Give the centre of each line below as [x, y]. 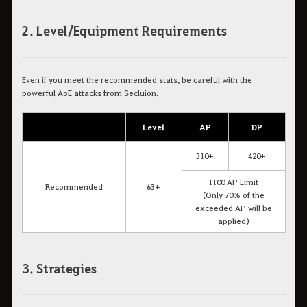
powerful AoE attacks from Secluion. [90, 92]
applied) [233, 220]
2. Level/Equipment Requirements [124, 31]
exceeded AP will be [233, 207]
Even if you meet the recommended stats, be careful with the [137, 79]
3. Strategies [59, 268]
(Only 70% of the [233, 194]
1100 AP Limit [233, 181]
